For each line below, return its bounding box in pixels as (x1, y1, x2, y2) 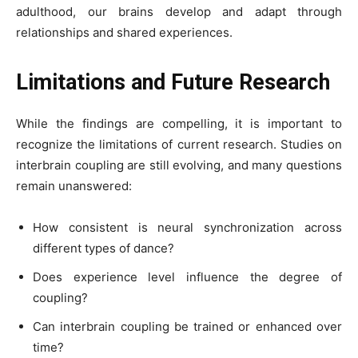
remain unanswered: (16, 178, 132, 193)
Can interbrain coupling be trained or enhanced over (33, 319, 342, 334)
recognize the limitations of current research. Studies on (16, 137, 342, 152)
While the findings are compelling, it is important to (16, 116, 342, 131)
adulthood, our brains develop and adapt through (16, 4, 342, 19)
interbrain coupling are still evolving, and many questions (16, 157, 342, 173)
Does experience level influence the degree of (33, 269, 342, 284)
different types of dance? (33, 241, 174, 256)
